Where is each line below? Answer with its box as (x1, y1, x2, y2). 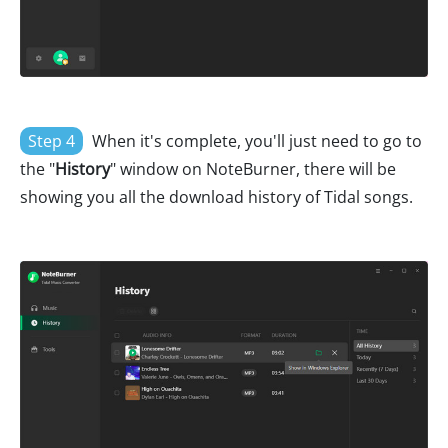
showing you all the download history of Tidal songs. (20, 186, 413, 209)
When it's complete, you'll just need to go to (88, 130, 422, 153)
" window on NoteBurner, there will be (110, 158, 396, 181)
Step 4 (28, 130, 75, 153)
